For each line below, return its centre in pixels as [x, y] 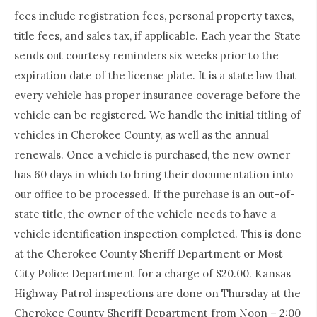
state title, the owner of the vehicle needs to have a [145, 214]
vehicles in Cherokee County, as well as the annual [142, 135]
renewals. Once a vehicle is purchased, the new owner [152, 155]
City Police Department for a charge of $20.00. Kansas [152, 274]
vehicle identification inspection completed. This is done [158, 234]
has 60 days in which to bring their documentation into [154, 175]
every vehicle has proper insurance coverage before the [157, 96]
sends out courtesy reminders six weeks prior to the [146, 56]
